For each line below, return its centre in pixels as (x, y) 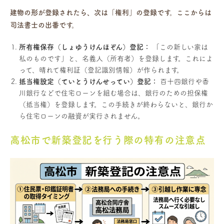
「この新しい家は (179, 47)
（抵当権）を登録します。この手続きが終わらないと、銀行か (116, 105)
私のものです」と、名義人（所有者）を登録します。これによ (116, 59)
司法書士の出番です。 (44, 25)
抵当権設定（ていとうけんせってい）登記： (88, 82)
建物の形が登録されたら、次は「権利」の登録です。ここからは (111, 13)
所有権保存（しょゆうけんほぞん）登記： (85, 47)
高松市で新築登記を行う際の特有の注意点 (108, 140)
